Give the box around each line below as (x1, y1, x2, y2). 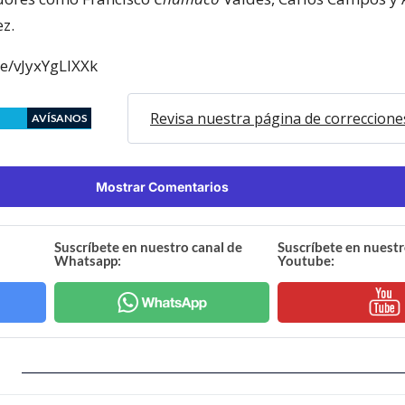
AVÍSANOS (32, 110, 87, 125)
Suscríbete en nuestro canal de (54, 238, 243, 255)
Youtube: (277, 251, 334, 268)
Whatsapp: (54, 251, 122, 268)
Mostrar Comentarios (95, 178, 229, 194)
